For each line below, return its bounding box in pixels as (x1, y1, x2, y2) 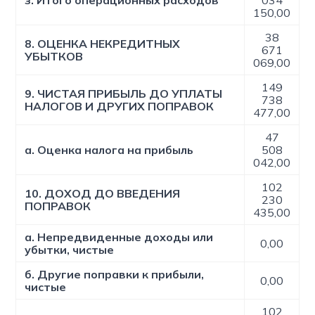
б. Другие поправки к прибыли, (25, 267, 205, 281)
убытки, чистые (25, 243, 115, 257)
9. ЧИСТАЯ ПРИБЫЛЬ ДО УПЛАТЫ (25, 86, 223, 101)
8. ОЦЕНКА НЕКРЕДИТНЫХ (25, 37, 181, 51)
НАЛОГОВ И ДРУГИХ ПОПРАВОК (25, 99, 214, 113)
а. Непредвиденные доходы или (25, 230, 214, 244)
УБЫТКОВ (25, 49, 84, 63)
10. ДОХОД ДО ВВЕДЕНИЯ (25, 186, 181, 200)
